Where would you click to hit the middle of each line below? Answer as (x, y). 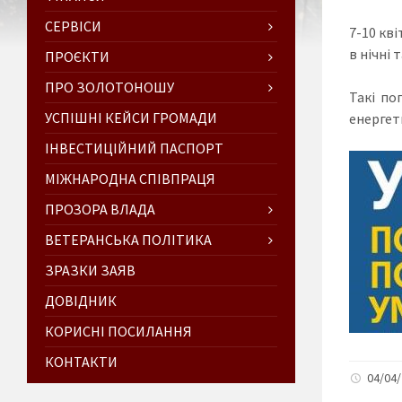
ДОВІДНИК (81, 300)
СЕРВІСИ (73, 26)
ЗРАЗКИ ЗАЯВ (90, 270)
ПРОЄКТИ (77, 56)
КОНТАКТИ (81, 361)
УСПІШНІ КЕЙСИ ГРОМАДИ (131, 117)
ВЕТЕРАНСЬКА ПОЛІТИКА (128, 239)
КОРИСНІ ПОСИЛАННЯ (118, 331)
